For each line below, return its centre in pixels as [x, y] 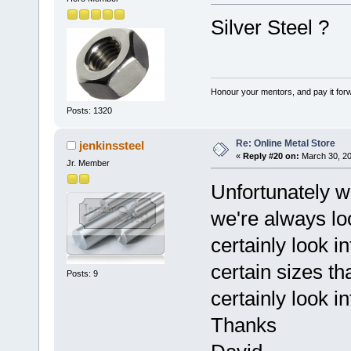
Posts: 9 [82, 274]
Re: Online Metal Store [285, 143]
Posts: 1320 [89, 110]
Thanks [243, 325]
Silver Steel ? [270, 27]
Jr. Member [88, 163]
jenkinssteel [112, 145]
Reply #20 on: [271, 156]
